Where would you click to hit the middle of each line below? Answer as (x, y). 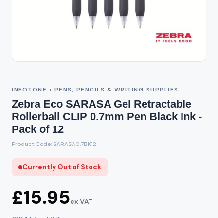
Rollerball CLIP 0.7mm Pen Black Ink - (107, 117)
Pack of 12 (38, 129)
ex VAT (82, 201)
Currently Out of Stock (62, 167)
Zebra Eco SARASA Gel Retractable (101, 104)
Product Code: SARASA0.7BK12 (54, 144)
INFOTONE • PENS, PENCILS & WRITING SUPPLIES (95, 90)
